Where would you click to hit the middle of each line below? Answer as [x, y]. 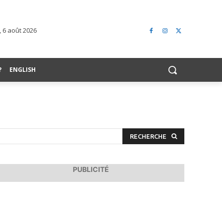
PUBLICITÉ [91, 169]
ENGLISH [23, 69]
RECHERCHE [148, 137]
